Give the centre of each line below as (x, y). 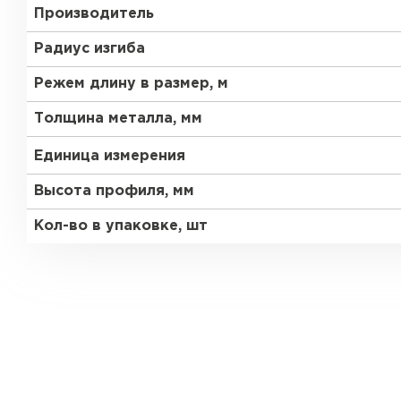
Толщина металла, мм (118, 119)
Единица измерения (110, 156)
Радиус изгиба (90, 49)
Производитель (94, 14)
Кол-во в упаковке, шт (121, 226)
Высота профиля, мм (114, 191)
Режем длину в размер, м (131, 84)
